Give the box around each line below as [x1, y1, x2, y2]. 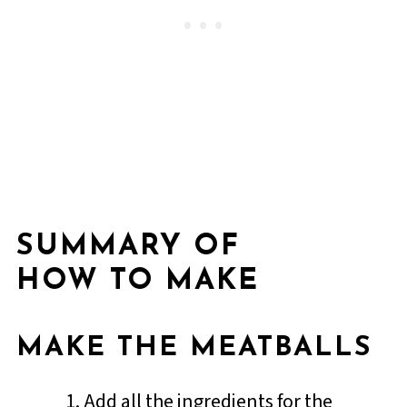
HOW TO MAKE [15, 266, 259, 296]
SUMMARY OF [15, 232, 240, 262]
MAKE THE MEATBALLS [15, 333, 372, 362]
